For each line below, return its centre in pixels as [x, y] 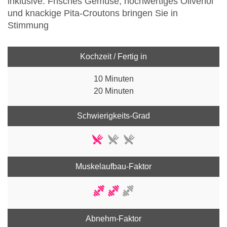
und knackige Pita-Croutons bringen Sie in [93, 13]
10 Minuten [113, 79]
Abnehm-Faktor [113, 219]
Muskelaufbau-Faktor [113, 167]
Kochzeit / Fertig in [113, 57]
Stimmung [28, 26]
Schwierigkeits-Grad [113, 116]
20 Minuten [113, 91]
